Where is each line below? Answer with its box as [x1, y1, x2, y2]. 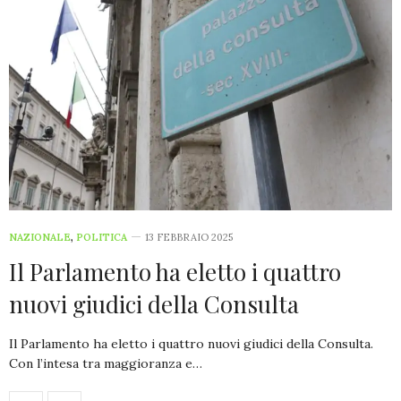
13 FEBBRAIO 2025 [145, 230, 233, 243]
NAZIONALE [9, 230, 71, 243]
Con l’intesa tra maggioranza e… [9, 354, 202, 371]
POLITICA [76, 230, 127, 243]
